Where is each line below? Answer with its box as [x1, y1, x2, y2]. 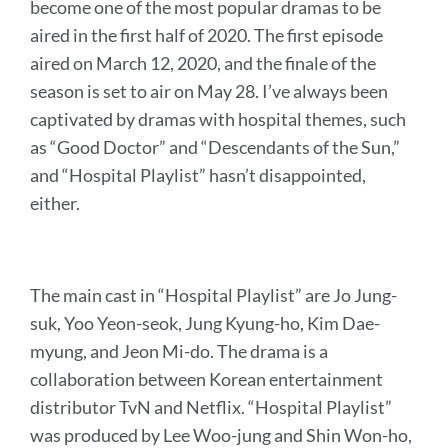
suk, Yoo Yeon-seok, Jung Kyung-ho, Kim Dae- [30, 311, 380, 334]
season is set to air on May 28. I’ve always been [30, 79, 388, 102]
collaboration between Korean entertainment [30, 367, 383, 390]
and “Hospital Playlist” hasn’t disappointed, [30, 163, 366, 186]
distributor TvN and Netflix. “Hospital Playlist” [30, 395, 392, 418]
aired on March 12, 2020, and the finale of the [30, 51, 376, 74]
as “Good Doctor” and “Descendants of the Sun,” [30, 135, 400, 158]
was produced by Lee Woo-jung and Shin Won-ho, [30, 423, 412, 446]
